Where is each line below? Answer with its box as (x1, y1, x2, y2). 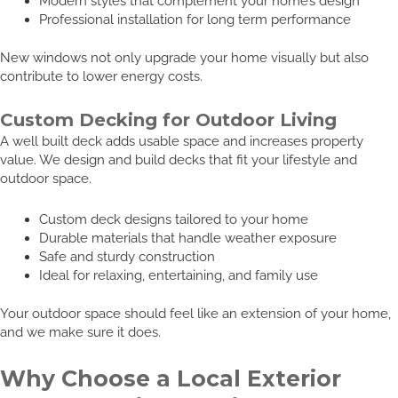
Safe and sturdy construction (38, 249, 215, 265)
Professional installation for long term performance (38, 12, 351, 28)
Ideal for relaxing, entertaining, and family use (38, 267, 318, 283)
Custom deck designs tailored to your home (38, 211, 308, 227)
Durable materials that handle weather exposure (38, 230, 337, 246)
